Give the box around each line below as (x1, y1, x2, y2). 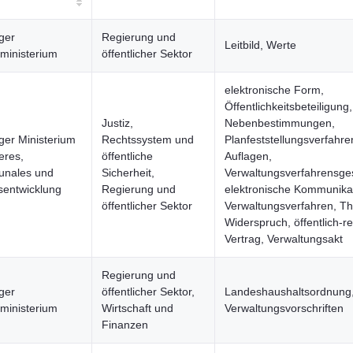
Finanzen (102, 318, 148, 331)
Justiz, (102, 117, 133, 129)
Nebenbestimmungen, (225, 117, 335, 129)
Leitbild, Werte (225, 39, 296, 51)
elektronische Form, (225, 84, 324, 96)
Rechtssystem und (102, 133, 194, 146)
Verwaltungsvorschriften (225, 302, 344, 314)
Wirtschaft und (102, 302, 173, 314)
